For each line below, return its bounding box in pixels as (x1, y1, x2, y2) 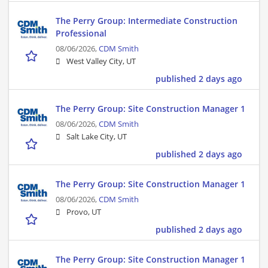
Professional (56, 28, 106, 39)
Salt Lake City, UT (66, 132, 127, 142)
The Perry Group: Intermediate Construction (56, 15, 237, 27)
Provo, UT (66, 207, 101, 218)
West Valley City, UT (66, 56, 136, 67)
